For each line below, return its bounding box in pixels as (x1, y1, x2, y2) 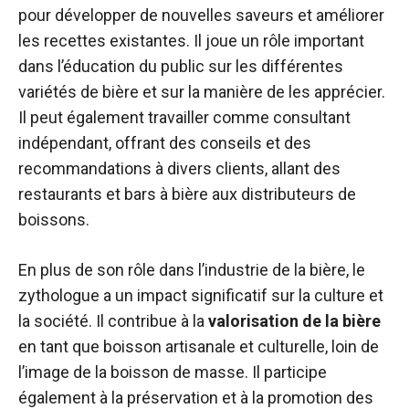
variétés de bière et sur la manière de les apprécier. (18, 82, 385, 101)
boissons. (18, 210, 89, 229)
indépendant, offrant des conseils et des (18, 133, 311, 152)
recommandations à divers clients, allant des (18, 159, 341, 178)
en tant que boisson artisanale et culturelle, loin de (18, 337, 379, 356)
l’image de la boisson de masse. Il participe (18, 362, 327, 382)
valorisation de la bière (208, 311, 381, 330)
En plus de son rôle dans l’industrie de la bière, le (18, 260, 365, 279)
